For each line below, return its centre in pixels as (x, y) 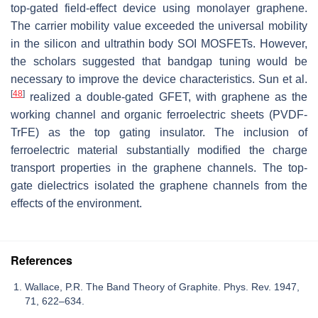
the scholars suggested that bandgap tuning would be (159, 62)
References (42, 261)
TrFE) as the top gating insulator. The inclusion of (159, 133)
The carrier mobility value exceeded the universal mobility (159, 26)
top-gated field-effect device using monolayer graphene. (159, 9)
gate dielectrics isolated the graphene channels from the (159, 186)
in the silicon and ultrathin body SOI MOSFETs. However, (159, 44)
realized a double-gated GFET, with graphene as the (166, 97)
